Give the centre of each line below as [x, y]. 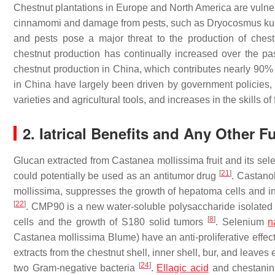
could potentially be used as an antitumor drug [117, 176]
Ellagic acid [183, 268]
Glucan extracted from [63, 161]
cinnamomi [37, 23]
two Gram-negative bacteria [76, 268]
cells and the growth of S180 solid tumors [110, 222]
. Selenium [242, 222]
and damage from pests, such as [134, 23]
